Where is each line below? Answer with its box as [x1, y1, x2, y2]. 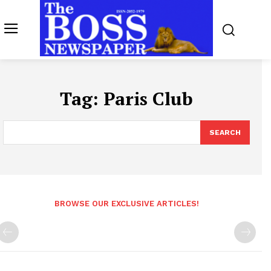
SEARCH [209, 128, 241, 137]
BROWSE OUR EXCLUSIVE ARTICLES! [54, 199, 199, 209]
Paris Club [103, 87, 193, 111]
